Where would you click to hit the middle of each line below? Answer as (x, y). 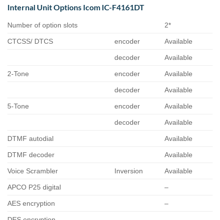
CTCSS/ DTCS (30, 41)
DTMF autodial (30, 139)
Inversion (129, 171)
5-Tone (18, 106)
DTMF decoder (31, 155)
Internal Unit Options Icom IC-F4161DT (76, 7)
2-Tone (18, 74)
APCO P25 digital (34, 187)
